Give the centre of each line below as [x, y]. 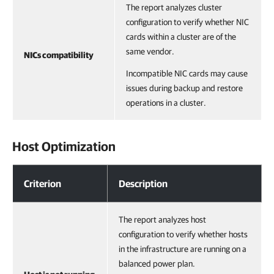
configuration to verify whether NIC [187, 22]
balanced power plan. [157, 264]
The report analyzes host [162, 220]
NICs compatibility [59, 55]
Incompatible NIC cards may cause [187, 73]
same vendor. [150, 51]
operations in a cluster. [166, 103]
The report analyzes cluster [174, 7]
